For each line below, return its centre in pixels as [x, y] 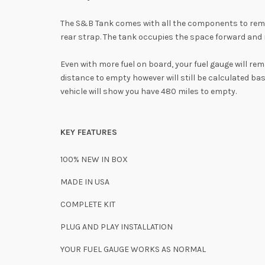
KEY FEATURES [89, 132]
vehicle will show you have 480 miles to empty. [149, 91]
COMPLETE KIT [88, 204]
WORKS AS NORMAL [168, 249]
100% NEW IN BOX [94, 159]
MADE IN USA [86, 182]
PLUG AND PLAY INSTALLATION [117, 227]
